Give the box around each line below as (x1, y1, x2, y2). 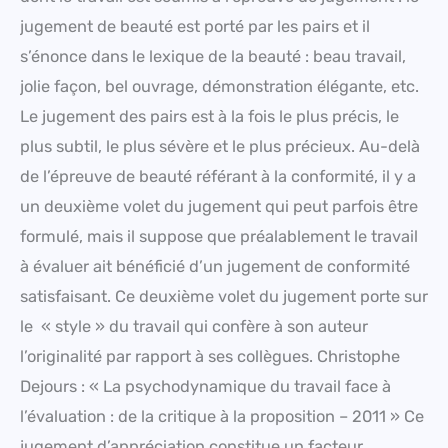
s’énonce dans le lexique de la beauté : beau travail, (20, 46, 406, 66)
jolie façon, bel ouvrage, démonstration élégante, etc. (20, 76, 419, 96)
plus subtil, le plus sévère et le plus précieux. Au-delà (20, 136, 420, 156)
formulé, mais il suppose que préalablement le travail (20, 226, 418, 246)
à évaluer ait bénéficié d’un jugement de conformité (20, 256, 410, 276)
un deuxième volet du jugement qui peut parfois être (20, 196, 418, 216)
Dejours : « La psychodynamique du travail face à (20, 376, 391, 396)
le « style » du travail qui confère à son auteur (20, 316, 368, 336)
